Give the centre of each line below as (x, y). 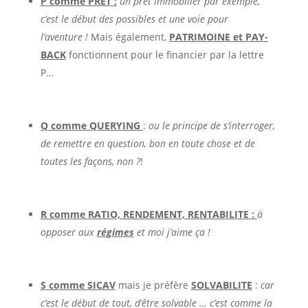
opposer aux (68, 232)
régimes (115, 232)
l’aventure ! (64, 36)
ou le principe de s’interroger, (211, 125)
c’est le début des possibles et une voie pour (134, 19)
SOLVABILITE (221, 285)
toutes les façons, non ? (90, 161)
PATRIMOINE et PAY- (218, 36)
